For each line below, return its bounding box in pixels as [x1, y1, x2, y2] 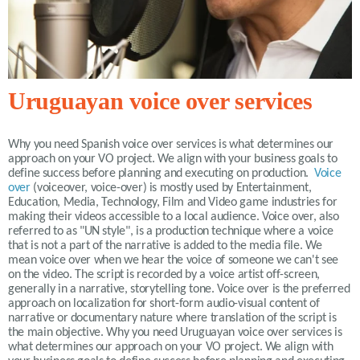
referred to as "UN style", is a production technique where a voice [8, 224, 334, 238]
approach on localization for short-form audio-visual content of [8, 297, 320, 310]
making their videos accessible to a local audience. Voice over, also [8, 210, 339, 223]
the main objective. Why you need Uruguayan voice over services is [8, 325, 342, 339]
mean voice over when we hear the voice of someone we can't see [8, 253, 339, 267]
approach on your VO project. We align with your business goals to [8, 152, 337, 166]
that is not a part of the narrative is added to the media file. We [8, 239, 322, 252]
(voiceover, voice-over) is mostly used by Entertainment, [33, 181, 312, 194]
